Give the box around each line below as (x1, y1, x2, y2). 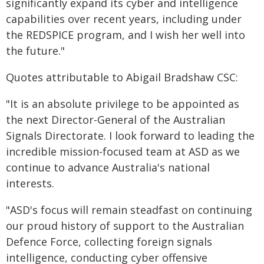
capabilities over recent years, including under (6, 12, 242, 26)
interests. (6, 176, 54, 190)
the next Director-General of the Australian (6, 113, 225, 127)
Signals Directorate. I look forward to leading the (6, 128, 255, 143)
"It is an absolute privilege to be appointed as (6, 97, 239, 111)
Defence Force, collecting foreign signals (6, 235, 212, 249)
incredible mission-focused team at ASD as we (6, 144, 240, 159)
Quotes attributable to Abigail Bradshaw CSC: (6, 70, 238, 84)
